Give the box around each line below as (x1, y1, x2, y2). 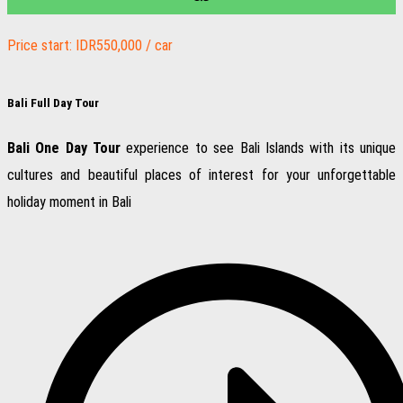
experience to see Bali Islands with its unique (121, 139, 397, 157)
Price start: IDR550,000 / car (7, 37, 173, 55)
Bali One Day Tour (7, 139, 121, 157)
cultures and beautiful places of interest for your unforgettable (7, 166, 396, 184)
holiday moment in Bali (7, 193, 131, 210)
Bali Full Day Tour (7, 94, 99, 110)
